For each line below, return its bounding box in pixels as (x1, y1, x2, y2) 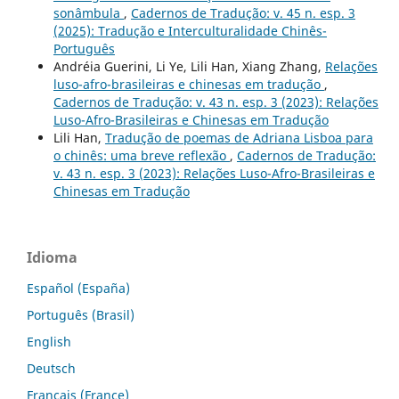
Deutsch (27, 360, 76, 378)
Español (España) (27, 280, 130, 297)
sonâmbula (53, 4, 124, 22)
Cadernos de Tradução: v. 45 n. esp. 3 (130, 4, 355, 22)
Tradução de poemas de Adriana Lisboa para (104, 129, 373, 147)
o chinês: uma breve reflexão (53, 147, 230, 165)
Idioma (27, 248, 77, 268)
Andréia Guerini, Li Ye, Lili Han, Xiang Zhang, (53, 58, 325, 76)
